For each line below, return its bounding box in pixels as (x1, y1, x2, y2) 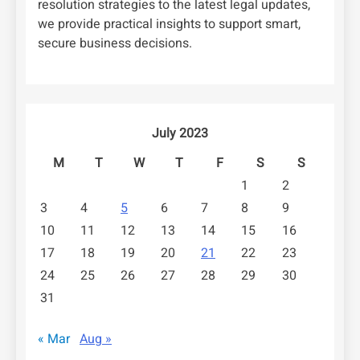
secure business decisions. (38, 34, 192, 54)
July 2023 (152, 124, 208, 144)
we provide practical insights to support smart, (38, 14, 301, 35)
